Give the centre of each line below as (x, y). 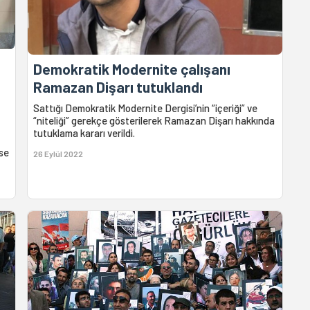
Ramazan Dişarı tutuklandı (118, 86)
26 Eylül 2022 (58, 153)
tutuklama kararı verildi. (84, 133)
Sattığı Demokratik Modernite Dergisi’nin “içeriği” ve (146, 108)
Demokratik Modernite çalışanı (132, 69)
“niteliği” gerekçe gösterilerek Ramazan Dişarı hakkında (154, 120)
